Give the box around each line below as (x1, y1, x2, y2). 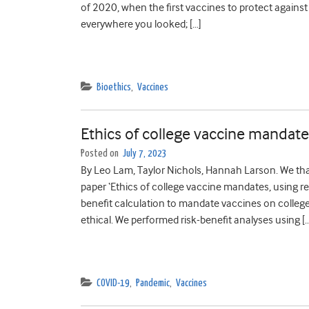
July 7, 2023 (123, 148, 167, 159)
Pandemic (136, 278, 170, 288)
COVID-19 (97, 278, 130, 288)
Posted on (81, 148, 121, 159)
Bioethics (97, 82, 131, 92)
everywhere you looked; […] (81, 18, 201, 30)
